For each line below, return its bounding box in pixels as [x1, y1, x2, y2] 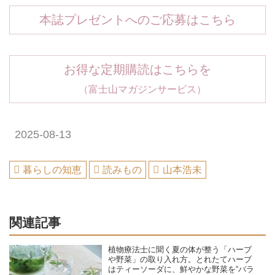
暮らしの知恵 [23, 164, 82, 175]
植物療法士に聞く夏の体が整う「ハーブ [108, 246, 252, 255]
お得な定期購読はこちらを [64, 62, 211, 76]
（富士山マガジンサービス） [69, 83, 206, 95]
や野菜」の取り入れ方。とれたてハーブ [108, 255, 252, 265]
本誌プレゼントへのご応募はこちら [39, 12, 236, 26]
